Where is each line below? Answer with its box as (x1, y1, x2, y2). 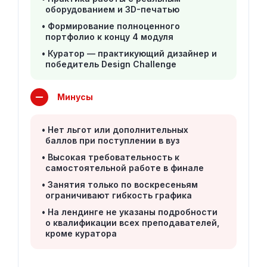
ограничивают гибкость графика (45, 190, 192, 200)
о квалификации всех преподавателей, (45, 218, 219, 228)
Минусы (57, 92, 93, 102)
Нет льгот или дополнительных (48, 125, 188, 135)
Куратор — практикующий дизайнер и (48, 48, 217, 58)
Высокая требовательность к (48, 152, 179, 162)
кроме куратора (45, 228, 117, 238)
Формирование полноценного (48, 21, 180, 31)
